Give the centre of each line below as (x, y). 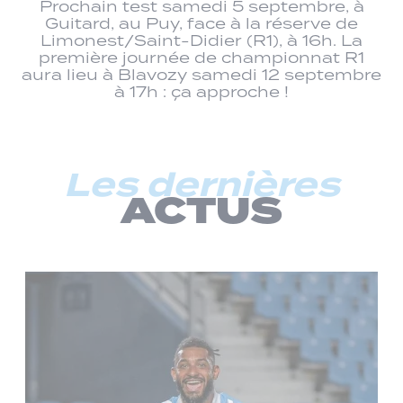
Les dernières (201, 185)
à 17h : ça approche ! (201, 91)
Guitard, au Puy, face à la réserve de (201, 23)
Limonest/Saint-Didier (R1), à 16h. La (201, 40)
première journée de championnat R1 (201, 57)
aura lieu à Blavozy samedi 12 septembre (201, 74)
